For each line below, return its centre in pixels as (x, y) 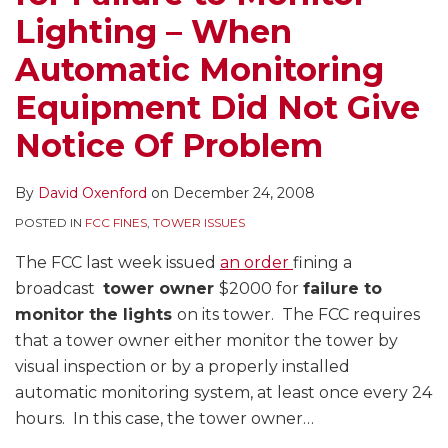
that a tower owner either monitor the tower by (206, 341)
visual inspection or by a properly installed (182, 367)
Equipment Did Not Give (217, 108)
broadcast (59, 289)
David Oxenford (92, 193)
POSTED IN (50, 223)
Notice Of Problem (169, 146)
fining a (322, 263)
